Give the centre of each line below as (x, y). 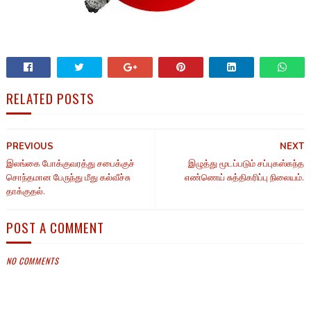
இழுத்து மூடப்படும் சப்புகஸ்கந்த (246, 164)
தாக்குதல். (25, 192)
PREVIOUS (30, 147)
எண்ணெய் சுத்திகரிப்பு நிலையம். (245, 178)
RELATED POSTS (50, 98)
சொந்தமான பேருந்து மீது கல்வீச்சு (68, 178)
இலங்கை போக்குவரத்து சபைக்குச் (70, 164)
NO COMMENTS (32, 261)
